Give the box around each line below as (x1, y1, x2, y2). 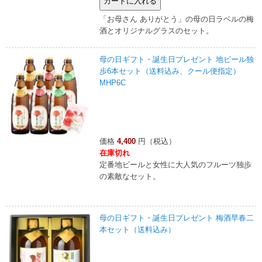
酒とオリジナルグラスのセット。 (99, 26, 213, 35)
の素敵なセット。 (99, 171, 160, 181)
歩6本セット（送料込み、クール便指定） (99, 66, 240, 75)
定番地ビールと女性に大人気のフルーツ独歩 (99, 160, 251, 169)
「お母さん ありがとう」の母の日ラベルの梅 (99, 14, 254, 23)
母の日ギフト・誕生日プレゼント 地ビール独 (99, 54, 254, 64)
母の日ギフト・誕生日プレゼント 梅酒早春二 (99, 213, 254, 222)
